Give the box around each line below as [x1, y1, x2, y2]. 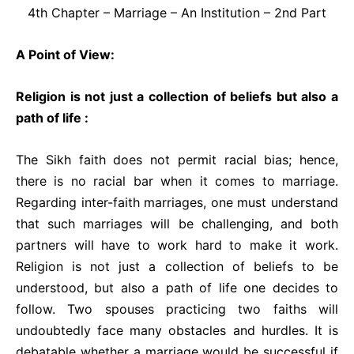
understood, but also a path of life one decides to [16, 280, 338, 296]
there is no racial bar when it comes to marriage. [16, 173, 338, 189]
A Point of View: [16, 47, 115, 62]
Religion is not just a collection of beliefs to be [16, 258, 338, 274]
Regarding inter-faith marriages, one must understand [16, 194, 338, 210]
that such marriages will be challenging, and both [16, 216, 338, 232]
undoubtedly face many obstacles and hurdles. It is [16, 322, 338, 338]
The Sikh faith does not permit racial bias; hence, [16, 152, 338, 168]
